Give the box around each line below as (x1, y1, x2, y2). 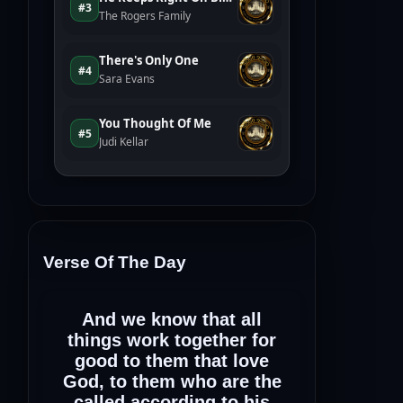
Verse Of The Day (43, 252, 186, 272)
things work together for (67, 329, 276, 350)
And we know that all (82, 309, 262, 329)
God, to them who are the (62, 371, 282, 391)
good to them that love (75, 350, 269, 371)
